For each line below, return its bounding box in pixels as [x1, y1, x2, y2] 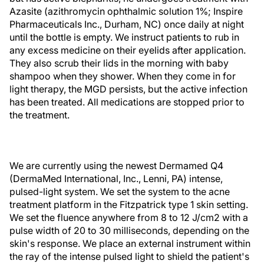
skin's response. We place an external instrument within [9, 237, 250, 249]
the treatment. [9, 109, 70, 121]
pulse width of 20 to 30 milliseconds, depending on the [9, 225, 249, 236]
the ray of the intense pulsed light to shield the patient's [9, 250, 249, 262]
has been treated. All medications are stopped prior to [9, 96, 245, 108]
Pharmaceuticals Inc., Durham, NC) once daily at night [9, 18, 244, 30]
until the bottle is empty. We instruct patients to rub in [9, 31, 239, 43]
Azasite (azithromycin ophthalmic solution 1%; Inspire [9, 5, 243, 17]
